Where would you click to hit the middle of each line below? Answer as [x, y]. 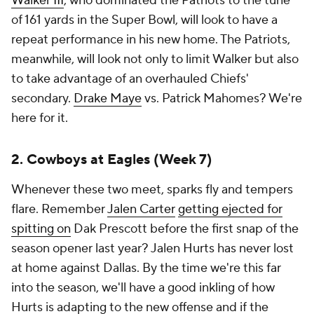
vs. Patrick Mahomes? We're [222, 98]
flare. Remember [59, 209]
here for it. [40, 118]
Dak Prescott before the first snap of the [185, 229]
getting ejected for [230, 209]
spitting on [41, 229]
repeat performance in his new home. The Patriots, [151, 40]
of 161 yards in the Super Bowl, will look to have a [144, 20]
